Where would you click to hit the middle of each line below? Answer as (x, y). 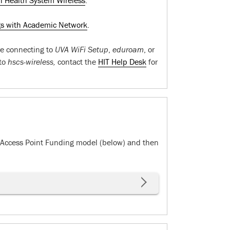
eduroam (127, 49)
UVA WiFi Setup (81, 49)
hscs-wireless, (31, 62)
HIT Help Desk (122, 62)
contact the (76, 62)
